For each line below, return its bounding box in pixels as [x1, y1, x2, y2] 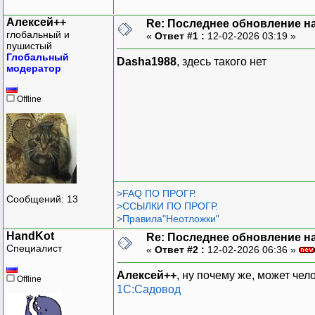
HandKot [6, 229, 54, 242]
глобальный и [6, 28, 70, 40]
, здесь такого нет [176, 55, 266, 67]
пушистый [6, 39, 52, 51]
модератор [6, 62, 61, 74]
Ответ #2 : [155, 243, 205, 255]
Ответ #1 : [155, 30, 205, 41]
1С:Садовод [117, 283, 181, 295]
